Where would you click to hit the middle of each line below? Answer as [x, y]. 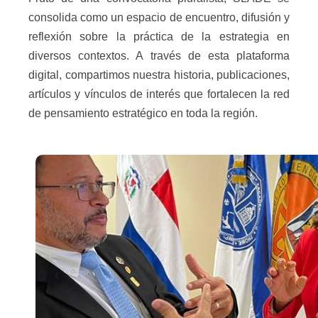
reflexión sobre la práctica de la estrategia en [159, 37]
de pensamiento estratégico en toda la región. [143, 113]
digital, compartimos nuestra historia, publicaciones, [159, 75]
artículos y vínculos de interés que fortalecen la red [159, 94]
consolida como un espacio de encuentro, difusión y [159, 17]
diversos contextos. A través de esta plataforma [159, 56]
